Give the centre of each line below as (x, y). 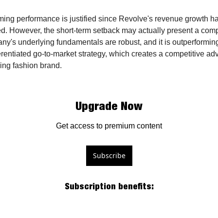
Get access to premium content (109, 126)
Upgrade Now (109, 106)
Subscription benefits (108, 186)
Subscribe (109, 156)
